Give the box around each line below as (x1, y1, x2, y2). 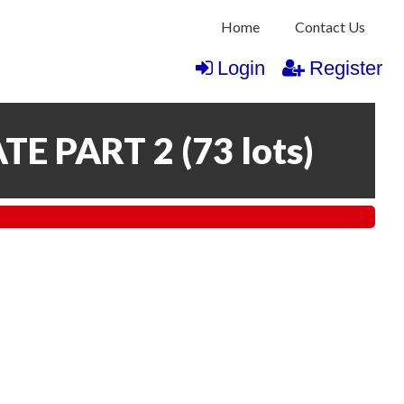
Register (309, 57, 382, 80)
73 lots (191, 128, 303, 172)
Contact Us (294, 18, 365, 36)
